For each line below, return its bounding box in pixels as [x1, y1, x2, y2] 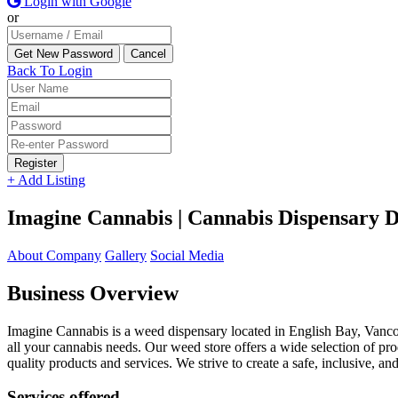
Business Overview [7, 281, 179, 305]
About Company [7, 247, 101, 263]
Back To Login [7, 63, 92, 78]
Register [14, 156, 57, 170]
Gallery [105, 247, 147, 263]
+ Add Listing [7, 172, 85, 187]
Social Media [150, 247, 224, 263]
